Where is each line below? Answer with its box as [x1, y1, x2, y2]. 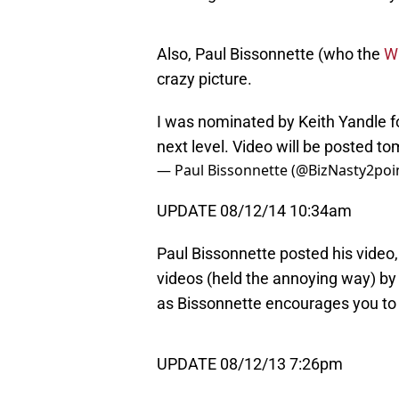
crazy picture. [157, 69, 252, 89]
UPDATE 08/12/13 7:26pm [157, 354, 343, 374]
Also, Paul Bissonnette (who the [157, 45, 384, 64]
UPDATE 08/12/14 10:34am [157, 201, 352, 221]
